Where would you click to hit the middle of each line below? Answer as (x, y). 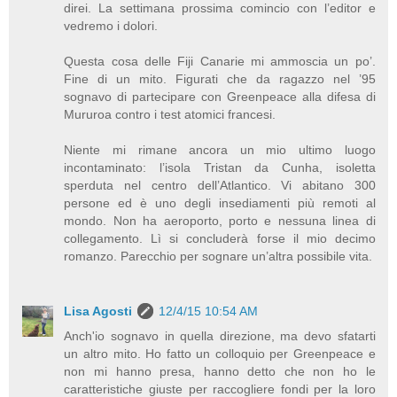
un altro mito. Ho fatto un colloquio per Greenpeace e (220, 354)
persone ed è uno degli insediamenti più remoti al (220, 203)
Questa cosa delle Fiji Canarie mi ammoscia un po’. (220, 62)
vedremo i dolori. (111, 26)
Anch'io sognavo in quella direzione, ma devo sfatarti (220, 336)
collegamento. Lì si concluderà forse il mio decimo (220, 239)
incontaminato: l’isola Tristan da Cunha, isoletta (220, 168)
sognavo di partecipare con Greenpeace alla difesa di (220, 97)
